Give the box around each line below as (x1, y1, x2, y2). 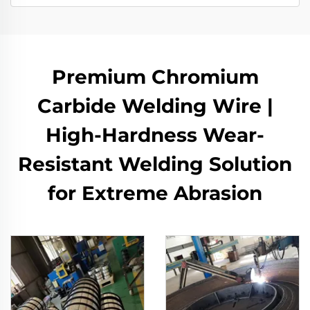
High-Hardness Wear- (46, 122, 264, 147)
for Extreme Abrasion (48, 181, 262, 205)
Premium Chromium (51, 64, 259, 89)
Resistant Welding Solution (18, 152, 292, 176)
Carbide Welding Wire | (37, 93, 273, 118)
